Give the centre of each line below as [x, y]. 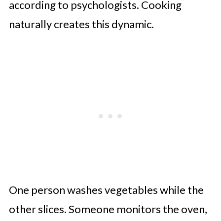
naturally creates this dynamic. [81, 24]
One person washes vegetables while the [106, 189]
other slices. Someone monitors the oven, [108, 209]
